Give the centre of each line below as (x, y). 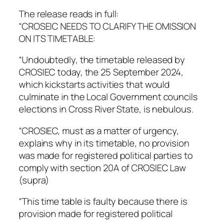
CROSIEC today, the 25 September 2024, (101, 72)
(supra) (34, 180)
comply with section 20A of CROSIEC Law (103, 167)
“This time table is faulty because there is (103, 202)
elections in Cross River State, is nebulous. (106, 109)
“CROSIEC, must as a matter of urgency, (99, 130)
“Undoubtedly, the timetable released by (102, 60)
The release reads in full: (69, 14)
